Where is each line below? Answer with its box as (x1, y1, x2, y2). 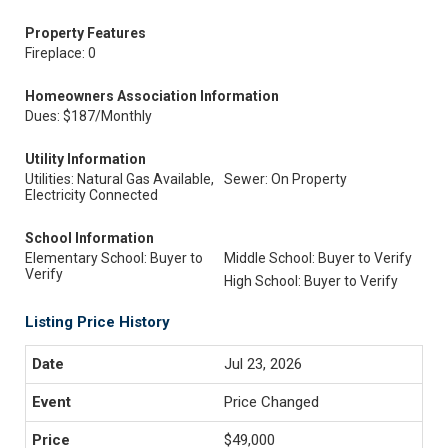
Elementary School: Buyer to (25, 250, 203, 266)
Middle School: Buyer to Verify (224, 250, 412, 266)
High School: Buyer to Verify (224, 273, 398, 289)
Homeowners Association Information (25, 88, 279, 104)
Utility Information (25, 151, 146, 167)
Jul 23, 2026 (224, 355, 302, 373)
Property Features (25, 25, 146, 41)
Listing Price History (25, 313, 170, 331)
